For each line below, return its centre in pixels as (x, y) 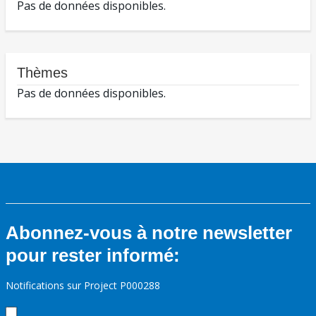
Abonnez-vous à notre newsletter (149, 233)
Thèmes (42, 73)
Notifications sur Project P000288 (83, 286)
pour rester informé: (93, 256)
